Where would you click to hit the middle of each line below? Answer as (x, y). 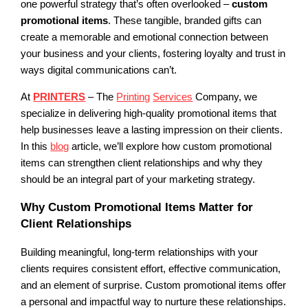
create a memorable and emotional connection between (145, 37)
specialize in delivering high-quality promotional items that (149, 113)
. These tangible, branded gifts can (185, 21)
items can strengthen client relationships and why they (142, 163)
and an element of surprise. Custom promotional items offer (154, 285)
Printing (133, 97)
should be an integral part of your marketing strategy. (138, 179)
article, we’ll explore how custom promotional (170, 146)
